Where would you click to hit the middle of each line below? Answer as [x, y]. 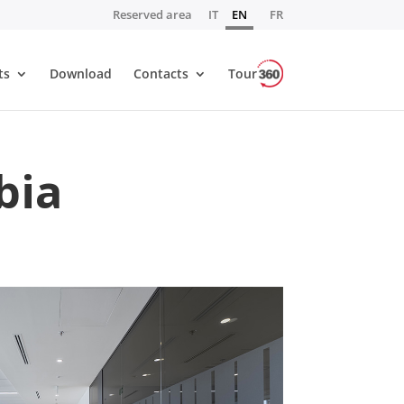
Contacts [161, 74]
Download [80, 74]
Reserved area [152, 14]
